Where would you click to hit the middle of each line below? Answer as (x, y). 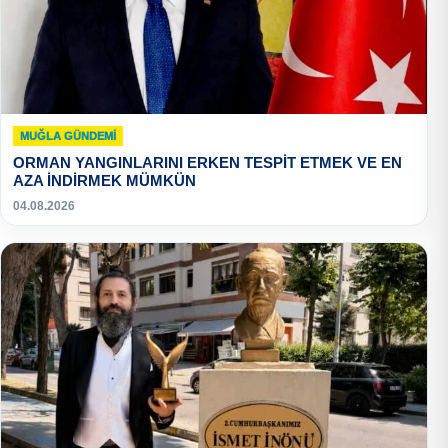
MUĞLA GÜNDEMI (68, 135)
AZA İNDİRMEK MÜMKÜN (104, 180)
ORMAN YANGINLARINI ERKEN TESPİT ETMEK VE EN (207, 162)
